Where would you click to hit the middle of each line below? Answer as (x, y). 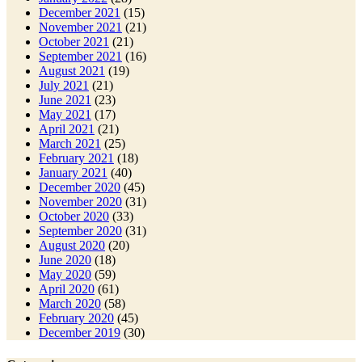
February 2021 (76, 158)
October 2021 (74, 42)
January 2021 (73, 173)
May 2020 (65, 275)
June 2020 (65, 260)
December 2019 (80, 333)
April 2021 (67, 129)
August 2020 (72, 246)
